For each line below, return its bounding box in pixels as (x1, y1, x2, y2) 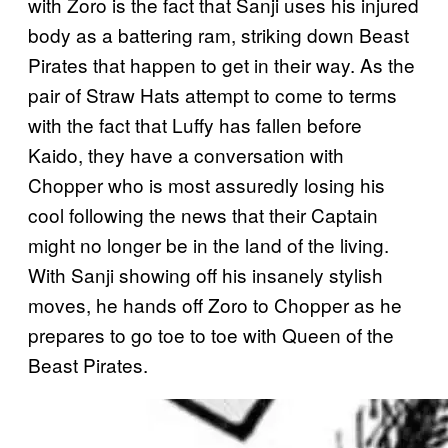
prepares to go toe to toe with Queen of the (28, 320, 394, 348)
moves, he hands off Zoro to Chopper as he (28, 290, 402, 318)
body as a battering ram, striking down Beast (28, 20, 409, 48)
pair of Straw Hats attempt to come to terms (28, 80, 397, 108)
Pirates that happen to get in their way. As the (28, 50, 415, 78)
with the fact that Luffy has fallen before (28, 110, 362, 138)
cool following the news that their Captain (28, 200, 378, 228)
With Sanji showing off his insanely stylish (28, 260, 383, 288)
